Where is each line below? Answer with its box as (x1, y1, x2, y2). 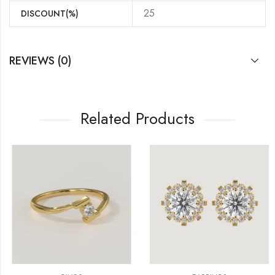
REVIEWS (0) (9, 52, 71, 69)
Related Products (80, 106, 195, 130)
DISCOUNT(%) (21, 7, 79, 20)
